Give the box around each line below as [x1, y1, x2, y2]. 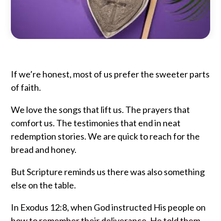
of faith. [11, 82, 41, 93]
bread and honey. [11, 144, 77, 155]
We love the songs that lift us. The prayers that [11, 104, 190, 115]
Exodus [20, 202, 49, 213]
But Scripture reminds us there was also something [11, 166, 205, 178]
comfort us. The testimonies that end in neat [11, 117, 181, 129]
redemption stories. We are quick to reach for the [11, 131, 200, 142]
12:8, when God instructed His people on [48, 202, 206, 213]
